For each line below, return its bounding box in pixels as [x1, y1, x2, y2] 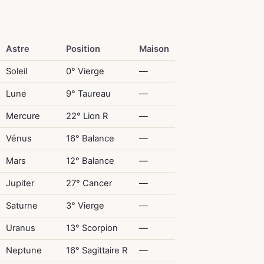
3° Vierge [65, 200, 104, 211]
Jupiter [5, 178, 34, 189]
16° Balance [65, 133, 114, 144]
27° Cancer [65, 178, 112, 189]
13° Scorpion [65, 223, 118, 233]
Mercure [5, 111, 40, 121]
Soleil [5, 66, 27, 77]
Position [65, 44, 100, 54]
